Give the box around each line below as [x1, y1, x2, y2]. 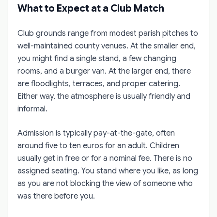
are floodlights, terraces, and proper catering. [17, 78, 180, 89]
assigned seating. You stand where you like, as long [17, 166, 198, 176]
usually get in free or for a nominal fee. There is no [17, 153, 192, 163]
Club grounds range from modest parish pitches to [17, 28, 198, 38]
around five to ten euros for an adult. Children [17, 140, 179, 151]
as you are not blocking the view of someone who [17, 178, 193, 188]
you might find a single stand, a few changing [17, 53, 176, 63]
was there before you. [17, 191, 95, 201]
